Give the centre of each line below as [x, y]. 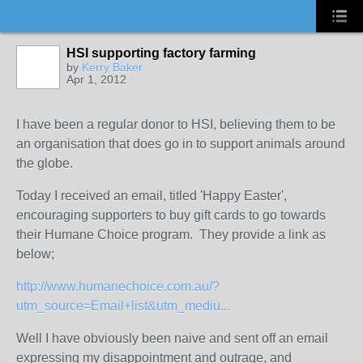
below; [35, 254]
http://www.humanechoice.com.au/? [118, 286]
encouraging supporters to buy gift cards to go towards [171, 215]
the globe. [45, 163]
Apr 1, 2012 [96, 79]
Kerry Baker [112, 67]
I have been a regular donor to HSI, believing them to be [176, 124]
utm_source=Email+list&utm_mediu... [123, 306]
